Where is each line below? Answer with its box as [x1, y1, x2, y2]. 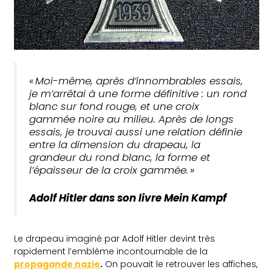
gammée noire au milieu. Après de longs [29, 112, 234, 127]
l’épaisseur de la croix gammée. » [29, 163, 195, 178]
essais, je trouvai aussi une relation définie [29, 124, 243, 140]
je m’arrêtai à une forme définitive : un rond [29, 86, 247, 101]
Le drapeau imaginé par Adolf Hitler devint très [14, 232, 216, 245]
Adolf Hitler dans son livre [29, 191, 165, 206]
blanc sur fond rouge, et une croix [29, 99, 200, 114]
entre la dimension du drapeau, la [29, 137, 201, 152]
